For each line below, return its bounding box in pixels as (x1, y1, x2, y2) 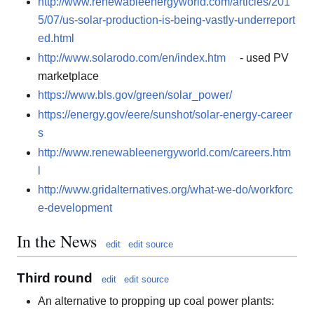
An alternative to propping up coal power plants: (38, 294, 274, 307)
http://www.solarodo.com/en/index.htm (38, 51, 226, 64)
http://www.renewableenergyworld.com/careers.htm (38, 146, 291, 158)
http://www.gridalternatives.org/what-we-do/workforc (38, 184, 293, 196)
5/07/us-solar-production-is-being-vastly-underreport (38, 14, 295, 27)
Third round (17, 270, 93, 285)
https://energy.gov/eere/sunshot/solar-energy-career (38, 109, 292, 121)
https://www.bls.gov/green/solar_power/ (38, 89, 232, 102)
